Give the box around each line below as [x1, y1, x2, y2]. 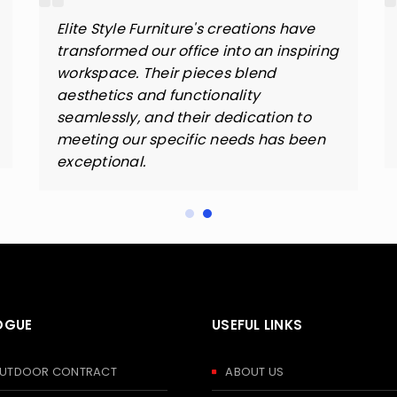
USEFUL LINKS [212, 315, 302, 334]
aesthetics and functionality [57, 85, 260, 105]
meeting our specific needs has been [57, 129, 325, 150]
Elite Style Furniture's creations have [57, 19, 315, 39]
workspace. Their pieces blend [57, 63, 276, 83]
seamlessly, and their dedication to [57, 107, 311, 128]
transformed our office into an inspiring [57, 41, 339, 61]
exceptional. [57, 152, 145, 172]
